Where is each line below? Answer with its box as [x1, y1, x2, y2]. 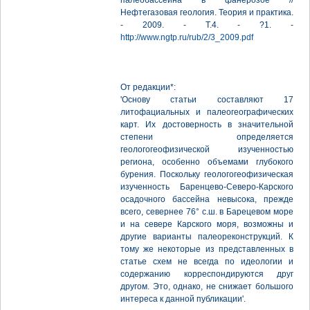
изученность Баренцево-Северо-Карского [120, 182, 293, 192]
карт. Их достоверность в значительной [120, 120, 293, 129]
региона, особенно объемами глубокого [120, 157, 293, 167]
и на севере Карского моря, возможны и [120, 219, 293, 229]
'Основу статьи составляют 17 [120, 95, 293, 104]
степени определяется [120, 132, 293, 142]
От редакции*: [120, 82, 176, 92]
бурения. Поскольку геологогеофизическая [120, 170, 293, 179]
